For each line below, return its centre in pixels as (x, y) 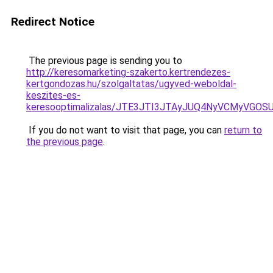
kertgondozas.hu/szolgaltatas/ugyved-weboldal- (131, 84)
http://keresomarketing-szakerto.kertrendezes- (128, 72)
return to (243, 130)
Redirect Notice (53, 22)
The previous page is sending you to (104, 61)
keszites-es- (53, 95)
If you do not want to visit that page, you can (125, 130)
